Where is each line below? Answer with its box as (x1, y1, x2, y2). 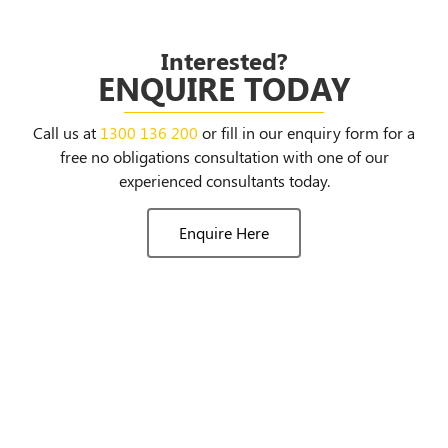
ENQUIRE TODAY (98, 66, 350, 110)
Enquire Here (179, 221, 269, 243)
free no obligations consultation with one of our (59, 146, 389, 168)
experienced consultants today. (118, 170, 330, 192)
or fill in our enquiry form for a (198, 122, 415, 144)
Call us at (33, 122, 100, 144)
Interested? (160, 44, 288, 77)
